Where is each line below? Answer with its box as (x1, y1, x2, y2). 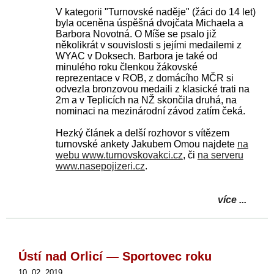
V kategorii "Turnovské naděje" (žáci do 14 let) (55, 7, 256, 17)
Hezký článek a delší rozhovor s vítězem (55, 128, 229, 138)
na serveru (197, 150, 243, 160)
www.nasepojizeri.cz (55, 161, 145, 171)
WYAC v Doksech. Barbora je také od (55, 51, 218, 61)
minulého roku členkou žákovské (55, 62, 198, 72)
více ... (218, 194, 246, 205)
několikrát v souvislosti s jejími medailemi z (55, 40, 242, 50)
